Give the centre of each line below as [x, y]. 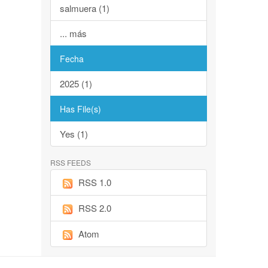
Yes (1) [74, 134]
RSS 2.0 [95, 208]
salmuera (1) [84, 8]
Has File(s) [80, 109]
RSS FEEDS [70, 162]
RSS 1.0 [95, 182]
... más [73, 33]
